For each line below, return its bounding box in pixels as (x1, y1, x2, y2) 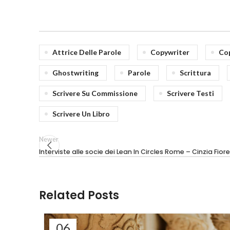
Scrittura (180, 68, 211, 77)
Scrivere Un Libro (52, 109, 110, 118)
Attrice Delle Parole (52, 47, 121, 56)
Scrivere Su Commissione (52, 88, 138, 98)
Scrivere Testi (167, 88, 214, 98)
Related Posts (39, 187, 119, 203)
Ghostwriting (52, 68, 99, 77)
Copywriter (150, 47, 189, 56)
